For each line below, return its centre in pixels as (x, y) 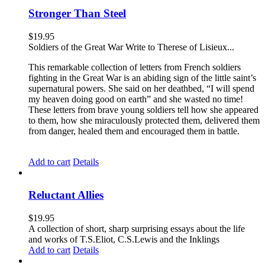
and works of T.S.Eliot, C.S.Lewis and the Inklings (126, 240)
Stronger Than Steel (77, 14)
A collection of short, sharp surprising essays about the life (137, 229)
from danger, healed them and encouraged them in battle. (134, 131)
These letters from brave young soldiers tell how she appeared (143, 109)
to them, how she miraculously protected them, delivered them (144, 120)
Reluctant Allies (66, 195)
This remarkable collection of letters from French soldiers (135, 67)
